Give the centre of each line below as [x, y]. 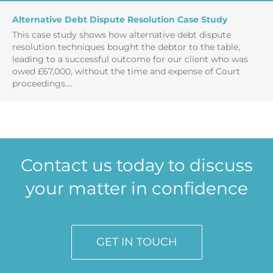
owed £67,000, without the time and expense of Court [126, 72]
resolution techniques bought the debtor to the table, [126, 47]
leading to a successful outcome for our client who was [130, 59]
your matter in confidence [136, 189]
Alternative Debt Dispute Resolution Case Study [120, 20]
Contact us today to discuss [136, 165]
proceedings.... [42, 84]
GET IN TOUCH [136, 242]
